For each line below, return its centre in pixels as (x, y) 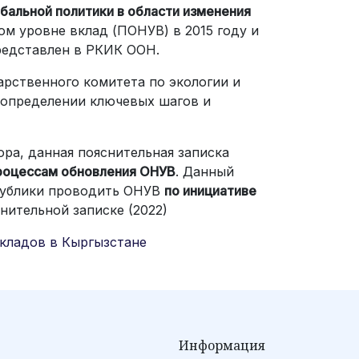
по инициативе (210, 191)
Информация (222, 345)
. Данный (205, 171)
